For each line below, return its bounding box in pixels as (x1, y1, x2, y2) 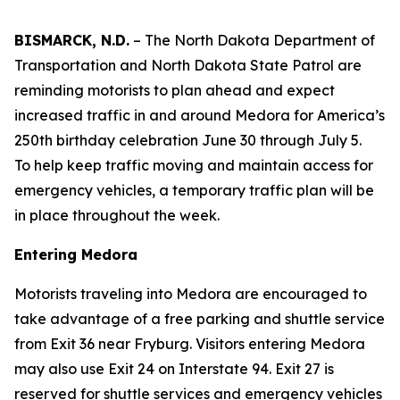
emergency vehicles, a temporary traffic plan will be (14, 181, 374, 199)
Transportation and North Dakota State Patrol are (14, 56, 362, 74)
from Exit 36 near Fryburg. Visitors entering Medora (14, 335, 365, 353)
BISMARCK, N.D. (14, 31, 129, 49)
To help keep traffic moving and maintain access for (14, 156, 373, 174)
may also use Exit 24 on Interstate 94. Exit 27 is (14, 360, 334, 378)
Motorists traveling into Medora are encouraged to (14, 285, 367, 303)
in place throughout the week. (14, 206, 220, 224)
